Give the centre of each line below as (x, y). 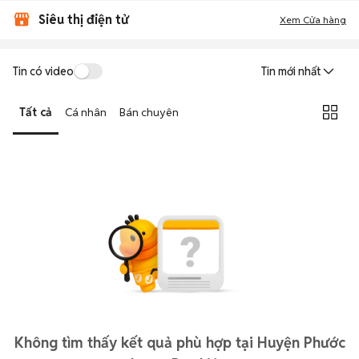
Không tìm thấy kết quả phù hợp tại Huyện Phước (179, 343)
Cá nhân (86, 112)
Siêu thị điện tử (83, 20)
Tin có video (43, 71)
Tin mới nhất (291, 71)
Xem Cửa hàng (313, 20)
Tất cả (36, 112)
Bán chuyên (149, 112)
